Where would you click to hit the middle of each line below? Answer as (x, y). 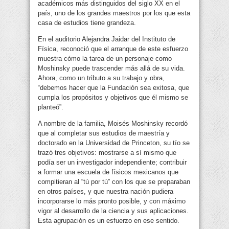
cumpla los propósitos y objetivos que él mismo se (113, 98)
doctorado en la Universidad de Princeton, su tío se (114, 143)
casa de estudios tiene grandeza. (87, 23)
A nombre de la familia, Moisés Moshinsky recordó (113, 124)
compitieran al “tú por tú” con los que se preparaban (114, 182)
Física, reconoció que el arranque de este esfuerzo (113, 49)
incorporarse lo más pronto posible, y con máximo (112, 201)
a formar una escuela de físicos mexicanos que (108, 172)
